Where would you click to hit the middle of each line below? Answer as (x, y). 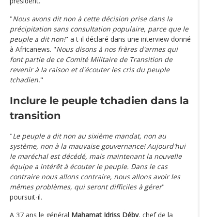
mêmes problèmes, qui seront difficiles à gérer (86, 187)
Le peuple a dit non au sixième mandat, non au (89, 136)
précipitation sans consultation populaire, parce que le (99, 29)
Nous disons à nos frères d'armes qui (117, 49)
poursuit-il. (26, 197)
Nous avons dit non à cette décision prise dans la (93, 18)
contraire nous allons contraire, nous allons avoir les (95, 177)
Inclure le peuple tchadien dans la (99, 101)
